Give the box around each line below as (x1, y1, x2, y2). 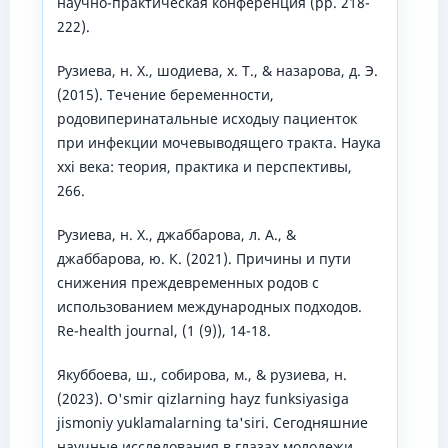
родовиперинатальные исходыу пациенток (56, 108, 357, 128)
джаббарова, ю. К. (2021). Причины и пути (56, 248, 351, 268)
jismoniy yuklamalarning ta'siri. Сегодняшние (56, 412, 368, 432)
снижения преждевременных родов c (56, 272, 319, 292)
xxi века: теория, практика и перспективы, (56, 156, 352, 176)
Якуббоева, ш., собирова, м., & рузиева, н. (56, 364, 347, 384)
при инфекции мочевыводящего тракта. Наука (56, 132, 381, 152)
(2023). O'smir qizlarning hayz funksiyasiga (56, 388, 349, 408)
